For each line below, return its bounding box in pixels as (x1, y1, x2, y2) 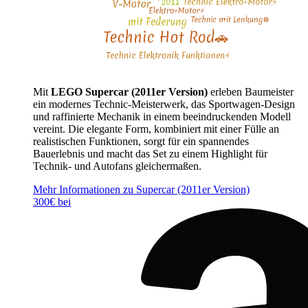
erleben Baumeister (208, 86, 294, 98)
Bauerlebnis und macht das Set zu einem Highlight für (33, 148, 267, 160)
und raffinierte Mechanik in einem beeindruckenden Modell (33, 111, 291, 123)
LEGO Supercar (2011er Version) (51, 86, 208, 98)
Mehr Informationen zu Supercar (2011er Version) (33, 184, 250, 196)
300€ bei (33, 196, 71, 208)
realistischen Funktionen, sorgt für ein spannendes (33, 135, 249, 148)
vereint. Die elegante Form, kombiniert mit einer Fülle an (33, 123, 279, 135)
